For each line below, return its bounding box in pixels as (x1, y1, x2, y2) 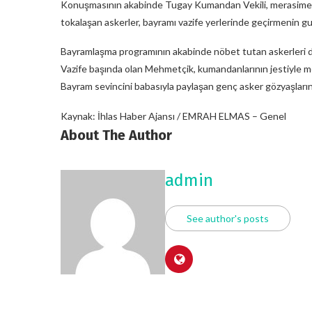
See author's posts (187, 212, 269, 224)
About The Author (61, 126, 172, 143)
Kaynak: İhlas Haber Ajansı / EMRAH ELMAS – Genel (61, 109, 286, 122)
